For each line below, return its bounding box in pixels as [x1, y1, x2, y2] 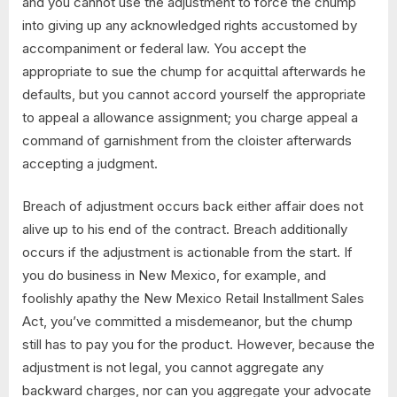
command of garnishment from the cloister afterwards [22, 131, 352, 149]
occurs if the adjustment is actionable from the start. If [22, 244, 353, 261]
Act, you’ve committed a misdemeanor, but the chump [22, 313, 353, 330]
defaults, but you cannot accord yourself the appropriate [22, 85, 366, 103]
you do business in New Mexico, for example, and [22, 267, 326, 284]
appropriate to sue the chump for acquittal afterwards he [22, 62, 366, 80]
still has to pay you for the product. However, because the [22, 336, 375, 353]
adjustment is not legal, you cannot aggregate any [22, 359, 323, 376]
